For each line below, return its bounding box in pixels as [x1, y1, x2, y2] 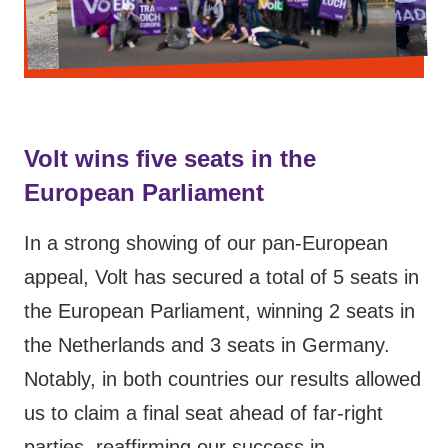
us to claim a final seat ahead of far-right [24, 402, 383, 424]
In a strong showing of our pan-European [24, 232, 388, 254]
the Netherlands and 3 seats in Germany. [24, 334, 390, 356]
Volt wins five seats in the [24, 145, 316, 172]
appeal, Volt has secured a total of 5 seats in [24, 266, 419, 288]
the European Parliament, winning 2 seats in [24, 300, 415, 322]
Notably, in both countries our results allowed [24, 368, 421, 390]
